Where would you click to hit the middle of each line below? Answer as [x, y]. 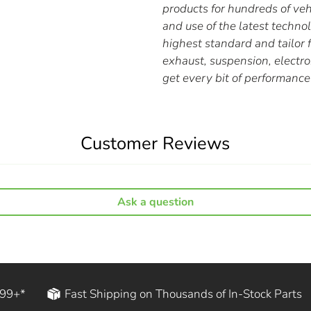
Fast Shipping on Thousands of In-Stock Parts [183, 294]
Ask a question [155, 202]
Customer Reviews [155, 143]
